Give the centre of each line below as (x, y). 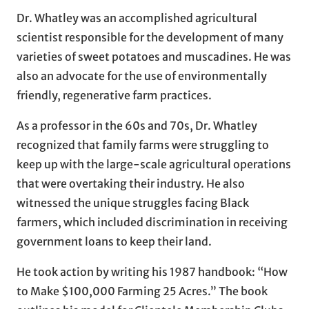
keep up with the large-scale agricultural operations (154, 164)
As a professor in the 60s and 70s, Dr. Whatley (137, 125)
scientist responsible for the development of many (150, 37)
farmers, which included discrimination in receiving (152, 222)
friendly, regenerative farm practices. (114, 95)
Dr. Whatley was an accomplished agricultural (137, 18)
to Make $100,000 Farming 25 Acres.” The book (142, 291)
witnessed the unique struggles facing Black (133, 202)
